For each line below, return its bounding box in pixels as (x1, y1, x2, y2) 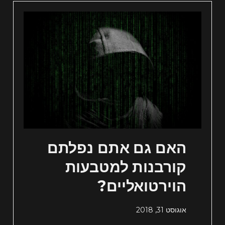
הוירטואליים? (97, 177, 186, 196)
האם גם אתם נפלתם (47, 139, 186, 158)
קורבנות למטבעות (65, 158, 186, 177)
